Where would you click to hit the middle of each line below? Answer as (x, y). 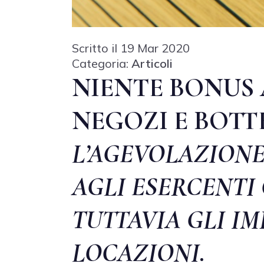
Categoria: (102, 63)
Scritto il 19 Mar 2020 (131, 48)
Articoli (152, 63)
